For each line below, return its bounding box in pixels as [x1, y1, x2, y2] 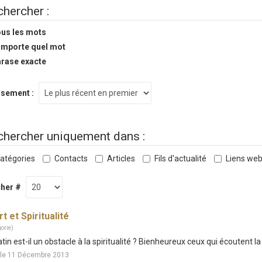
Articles [106, 153, 135, 163]
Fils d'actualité [154, 153, 206, 163]
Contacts [54, 153, 88, 163]
